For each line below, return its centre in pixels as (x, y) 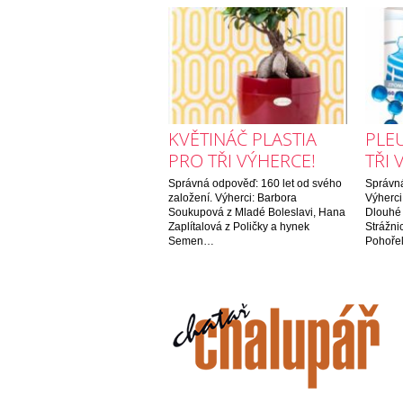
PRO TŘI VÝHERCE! (242, 161)
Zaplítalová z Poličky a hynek (239, 227)
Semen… (191, 242)
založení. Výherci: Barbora (233, 198)
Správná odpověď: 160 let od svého (255, 184)
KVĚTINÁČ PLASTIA (242, 139)
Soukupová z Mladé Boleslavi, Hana (257, 213)
